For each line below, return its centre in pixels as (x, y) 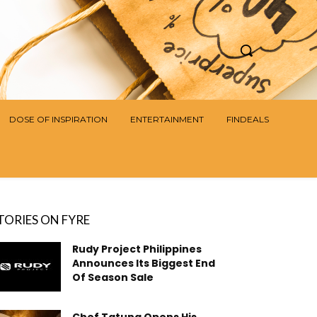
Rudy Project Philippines (137, 249)
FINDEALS (248, 120)
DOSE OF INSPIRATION (58, 120)
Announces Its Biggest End (144, 264)
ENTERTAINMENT (167, 120)
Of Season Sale (113, 278)
